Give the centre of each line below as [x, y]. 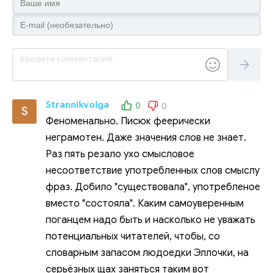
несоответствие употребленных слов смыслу [153, 170]
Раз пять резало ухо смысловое [120, 154]
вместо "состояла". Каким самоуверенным [145, 203]
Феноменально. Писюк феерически [128, 121]
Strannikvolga [77, 105]
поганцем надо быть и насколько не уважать [151, 220]
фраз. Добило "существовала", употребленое [153, 187]
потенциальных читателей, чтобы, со [133, 236]
